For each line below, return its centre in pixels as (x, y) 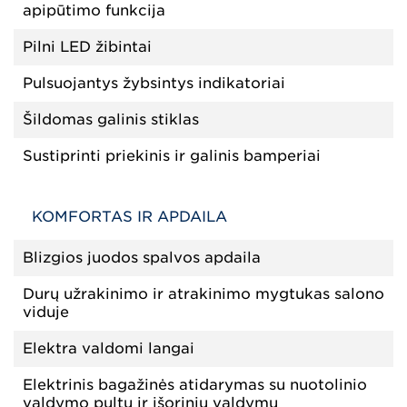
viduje (46, 312)
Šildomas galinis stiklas (111, 119)
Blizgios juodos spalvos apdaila (142, 258)
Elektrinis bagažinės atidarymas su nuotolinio (195, 385)
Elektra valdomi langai (109, 348)
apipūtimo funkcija (94, 10)
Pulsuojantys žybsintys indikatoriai (154, 83)
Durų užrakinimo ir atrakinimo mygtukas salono (203, 294)
